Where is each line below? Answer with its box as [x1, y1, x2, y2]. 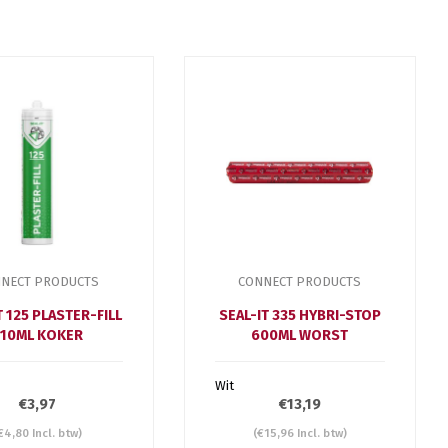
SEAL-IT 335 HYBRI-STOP [218, 306, 381, 324]
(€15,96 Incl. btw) [252, 425, 347, 440]
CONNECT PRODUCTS [238, 273, 362, 289]
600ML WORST [251, 326, 349, 344]
